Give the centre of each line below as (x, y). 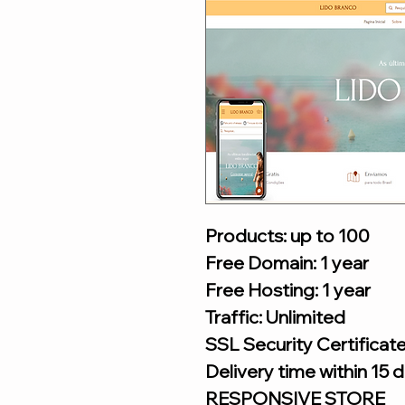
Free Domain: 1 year (287, 263)
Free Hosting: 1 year (288, 290)
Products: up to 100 (287, 235)
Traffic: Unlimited (275, 317)
